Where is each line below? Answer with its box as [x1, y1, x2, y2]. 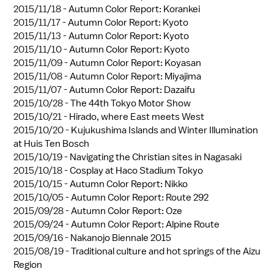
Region [13, 258, 42, 271]
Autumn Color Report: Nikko [70, 177, 188, 190]
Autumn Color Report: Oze [71, 204, 182, 217]
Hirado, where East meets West [69, 110, 204, 123]
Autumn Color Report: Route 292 [71, 191, 209, 204]
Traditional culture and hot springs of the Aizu [71, 245, 261, 257]
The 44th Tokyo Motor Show [70, 97, 191, 109]
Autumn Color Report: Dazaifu [69, 83, 195, 96]
